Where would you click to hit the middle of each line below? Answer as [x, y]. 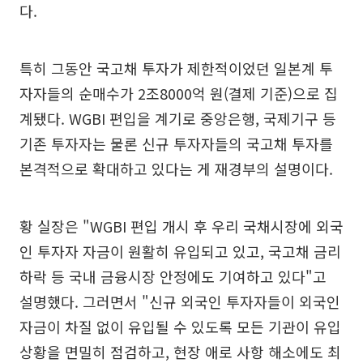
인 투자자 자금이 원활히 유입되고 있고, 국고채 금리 [180, 251]
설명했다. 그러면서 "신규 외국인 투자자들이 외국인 [180, 301]
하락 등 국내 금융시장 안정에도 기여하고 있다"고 [173, 276]
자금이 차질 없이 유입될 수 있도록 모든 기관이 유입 [180, 326]
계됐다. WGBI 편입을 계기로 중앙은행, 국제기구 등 [178, 118]
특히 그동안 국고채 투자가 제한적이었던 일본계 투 [176, 68]
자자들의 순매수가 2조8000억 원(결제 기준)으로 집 [179, 93]
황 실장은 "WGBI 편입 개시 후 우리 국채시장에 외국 [181, 226]
